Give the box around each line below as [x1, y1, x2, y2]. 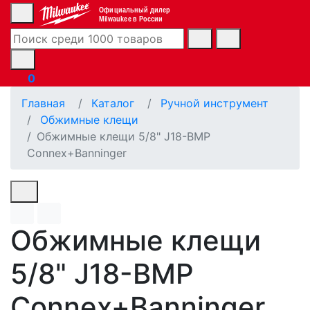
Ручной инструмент [161, 95, 268, 110]
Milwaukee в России [98, 14, 163, 24]
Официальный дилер [98, 5, 170, 15]
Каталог [91, 95, 134, 110]
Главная [21, 95, 65, 110]
